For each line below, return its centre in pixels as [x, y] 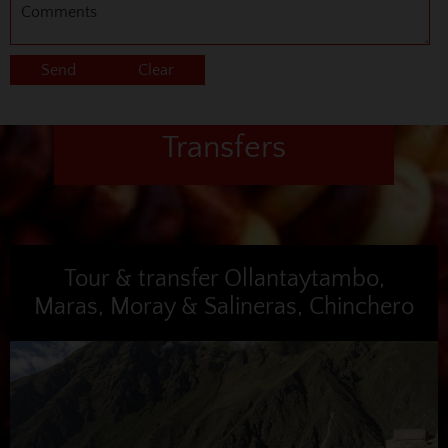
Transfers [224, 147]
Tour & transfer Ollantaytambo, [224, 278]
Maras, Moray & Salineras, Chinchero [224, 306]
